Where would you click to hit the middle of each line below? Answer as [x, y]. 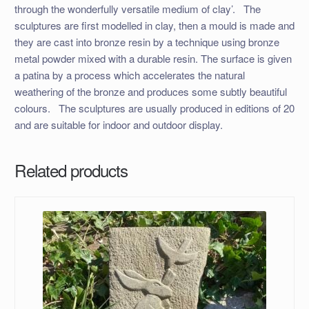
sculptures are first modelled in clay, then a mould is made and [154, 25]
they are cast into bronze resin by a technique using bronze [147, 41]
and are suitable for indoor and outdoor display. [118, 124]
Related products [71, 170]
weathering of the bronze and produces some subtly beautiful [150, 91]
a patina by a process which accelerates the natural [129, 74]
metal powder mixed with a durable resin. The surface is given [153, 58]
